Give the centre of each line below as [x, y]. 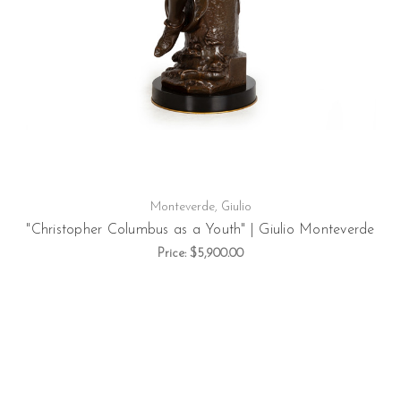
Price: [174, 253]
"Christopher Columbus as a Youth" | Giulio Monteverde [200, 230]
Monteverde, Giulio [200, 207]
